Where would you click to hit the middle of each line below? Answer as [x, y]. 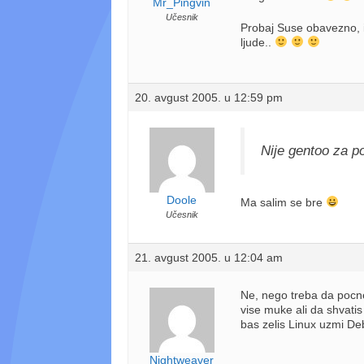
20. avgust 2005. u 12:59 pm [209, 97]
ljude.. [258, 42]
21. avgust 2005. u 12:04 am [209, 257]
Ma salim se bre [283, 202]
